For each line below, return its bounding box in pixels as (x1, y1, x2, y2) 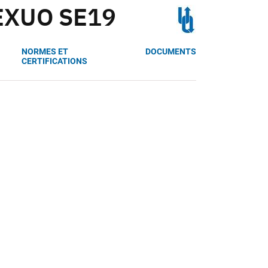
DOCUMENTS (145, 45, 196, 57)
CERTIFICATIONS (22, 55, 88, 66)
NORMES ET (22, 45, 69, 57)
